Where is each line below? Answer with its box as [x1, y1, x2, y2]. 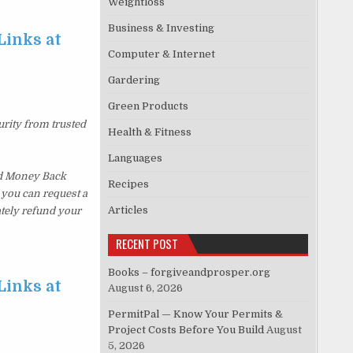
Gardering [108, 74, 161, 87]
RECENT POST [116, 235, 179, 253]
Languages [108, 152, 163, 165]
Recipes [108, 178, 150, 191]
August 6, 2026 [108, 282, 184, 295]
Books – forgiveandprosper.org [108, 266, 271, 279]
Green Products [108, 100, 189, 113]
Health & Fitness [108, 126, 192, 139]
